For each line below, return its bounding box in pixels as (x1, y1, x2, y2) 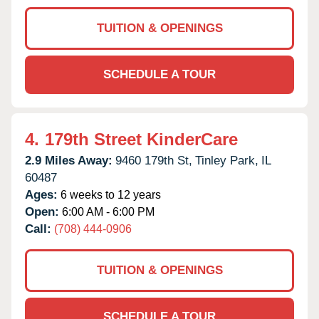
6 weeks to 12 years (58, 188, 161, 201)
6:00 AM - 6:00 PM (59, 205, 155, 218)
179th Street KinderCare (45, 129, 238, 149)
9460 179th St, (115, 153, 192, 167)
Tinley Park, (195, 153, 258, 167)
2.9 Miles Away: (25, 153, 113, 167)
